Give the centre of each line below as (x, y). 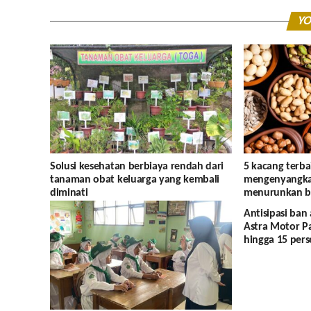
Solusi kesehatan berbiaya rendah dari (137, 167)
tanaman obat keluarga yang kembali (135, 180)
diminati (69, 193)
